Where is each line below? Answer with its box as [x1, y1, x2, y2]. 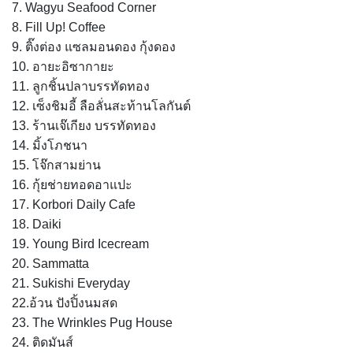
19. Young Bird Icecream [12, 236, 149, 251]
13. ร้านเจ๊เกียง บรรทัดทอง [12, 118, 156, 132]
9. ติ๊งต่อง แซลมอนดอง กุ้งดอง [12, 39, 176, 54]
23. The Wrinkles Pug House [12, 315, 173, 329]
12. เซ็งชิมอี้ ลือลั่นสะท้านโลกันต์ [12, 98, 191, 113]
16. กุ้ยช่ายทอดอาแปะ [12, 177, 132, 191]
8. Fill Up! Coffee [12, 20, 106, 34]
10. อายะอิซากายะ [12, 59, 114, 73]
